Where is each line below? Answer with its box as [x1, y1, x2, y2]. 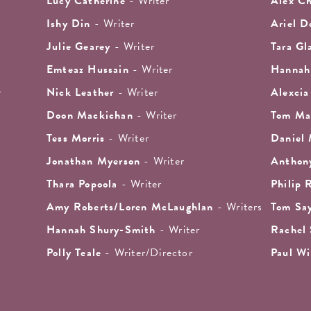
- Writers [213, 199, 263, 216]
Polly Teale [47, 244, 102, 262]
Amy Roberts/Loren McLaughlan [47, 199, 214, 216]
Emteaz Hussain [47, 61, 129, 78]
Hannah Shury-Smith [47, 221, 156, 239]
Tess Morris [47, 130, 106, 147]
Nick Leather [47, 84, 115, 101]
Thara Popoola [47, 176, 118, 193]
